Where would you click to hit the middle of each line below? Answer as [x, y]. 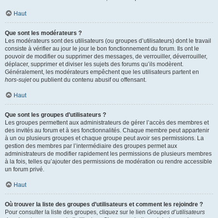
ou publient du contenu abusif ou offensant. [89, 80]
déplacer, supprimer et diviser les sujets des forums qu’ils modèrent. [94, 64]
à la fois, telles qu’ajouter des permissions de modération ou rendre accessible [109, 162]
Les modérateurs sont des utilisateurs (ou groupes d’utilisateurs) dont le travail [108, 41]
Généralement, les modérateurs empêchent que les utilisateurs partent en [102, 72]
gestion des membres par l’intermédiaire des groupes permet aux [91, 146]
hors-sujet [18, 80]
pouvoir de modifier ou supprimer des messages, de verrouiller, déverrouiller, [106, 56]
